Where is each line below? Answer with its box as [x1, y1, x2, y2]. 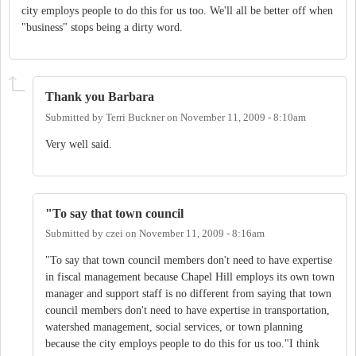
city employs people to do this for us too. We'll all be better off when [21, 5, 333, 17]
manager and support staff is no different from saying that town [45, 287, 331, 300]
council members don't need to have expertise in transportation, [45, 304, 330, 316]
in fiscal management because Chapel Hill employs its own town [45, 270, 335, 283]
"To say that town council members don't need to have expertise [45, 253, 332, 266]
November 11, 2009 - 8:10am [180, 111, 306, 123]
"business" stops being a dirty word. [21, 21, 195, 34]
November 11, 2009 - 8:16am [139, 228, 265, 240]
